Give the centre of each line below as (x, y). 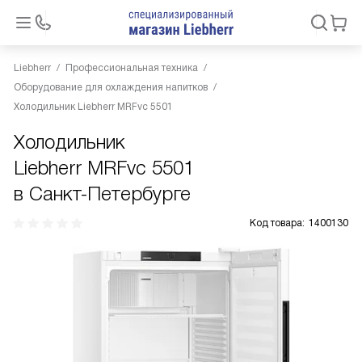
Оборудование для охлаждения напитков (111, 87)
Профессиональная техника (132, 68)
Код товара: (277, 223)
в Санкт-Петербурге (102, 194)
